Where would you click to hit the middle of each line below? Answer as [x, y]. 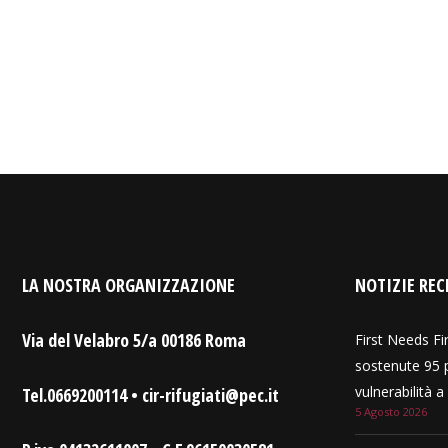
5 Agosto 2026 [390, 411]
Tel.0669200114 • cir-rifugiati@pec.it [150, 395]
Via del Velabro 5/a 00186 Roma [134, 340]
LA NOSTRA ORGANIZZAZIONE [128, 285]
